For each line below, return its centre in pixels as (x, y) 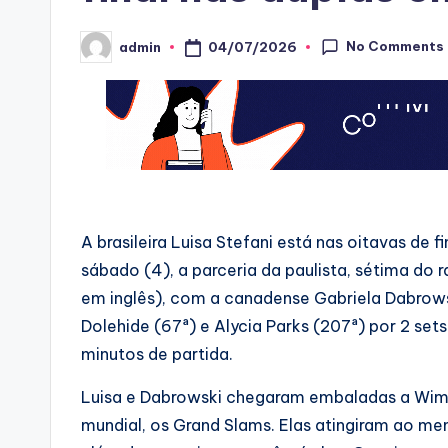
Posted (105, 52)
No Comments (395, 45)
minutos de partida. (157, 354)
